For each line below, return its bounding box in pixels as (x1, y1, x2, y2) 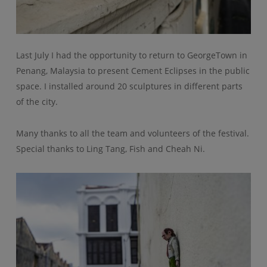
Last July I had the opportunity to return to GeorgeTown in (15, 49, 247, 61)
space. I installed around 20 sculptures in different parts (15, 80, 243, 92)
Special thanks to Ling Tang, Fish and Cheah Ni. (15, 142, 205, 154)
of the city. (15, 95, 58, 107)
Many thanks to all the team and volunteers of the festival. (15, 127, 249, 139)
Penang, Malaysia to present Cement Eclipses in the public (15, 64, 250, 76)
